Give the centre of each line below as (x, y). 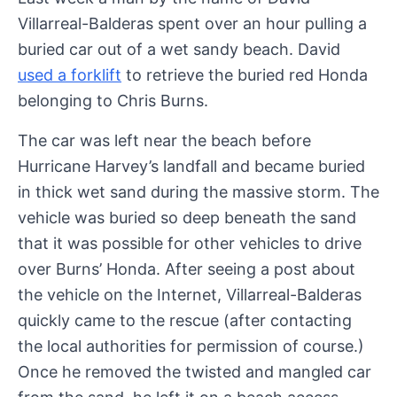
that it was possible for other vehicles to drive (190, 243)
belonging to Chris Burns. (113, 100)
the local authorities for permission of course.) (191, 346)
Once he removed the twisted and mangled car (195, 371)
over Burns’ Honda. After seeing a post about (187, 269)
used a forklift (70, 74)
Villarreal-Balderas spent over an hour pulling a (192, 23)
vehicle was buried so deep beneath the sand (187, 217)
